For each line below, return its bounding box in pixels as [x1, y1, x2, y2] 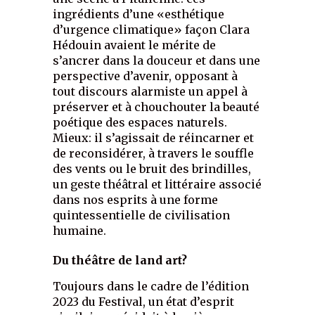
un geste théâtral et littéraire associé [53, 177, 262, 192]
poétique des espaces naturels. [53, 115, 228, 130]
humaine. [53, 224, 107, 238]
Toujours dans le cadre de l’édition [53, 279, 250, 294]
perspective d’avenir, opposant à [53, 69, 238, 84]
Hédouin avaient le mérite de [53, 38, 217, 53]
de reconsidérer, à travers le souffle [53, 146, 255, 161]
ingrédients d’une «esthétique [53, 7, 225, 22]
